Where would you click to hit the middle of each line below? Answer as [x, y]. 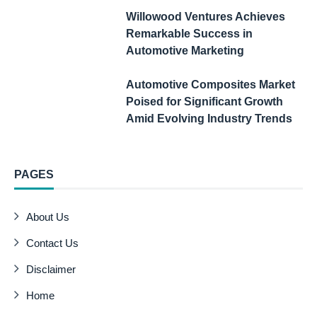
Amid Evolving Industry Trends [209, 118]
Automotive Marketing [185, 51]
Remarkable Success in [189, 34]
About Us [48, 217]
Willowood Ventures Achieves [205, 17]
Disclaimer [51, 269]
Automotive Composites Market [210, 84]
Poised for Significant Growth [204, 101]
